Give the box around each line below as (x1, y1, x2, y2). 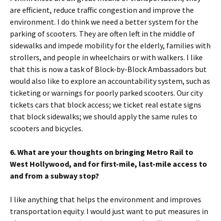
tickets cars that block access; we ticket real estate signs (10, 100, 201, 110)
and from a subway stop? (10, 171, 99, 181)
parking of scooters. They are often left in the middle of (10, 29, 195, 38)
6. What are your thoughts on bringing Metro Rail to (10, 147, 193, 157)
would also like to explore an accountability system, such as (10, 76, 210, 86)
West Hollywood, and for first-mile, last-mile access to (10, 159, 207, 169)
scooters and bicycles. (10, 123, 83, 133)
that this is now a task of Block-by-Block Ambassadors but (10, 64, 207, 74)
